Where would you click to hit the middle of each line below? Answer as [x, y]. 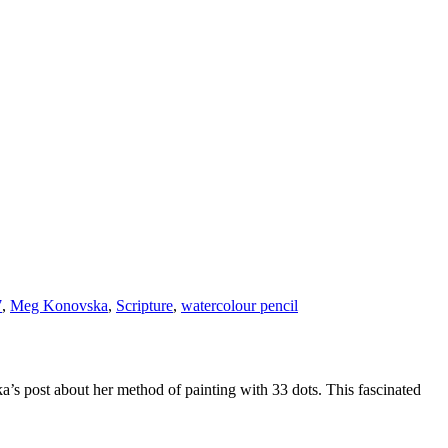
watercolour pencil [239, 305]
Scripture [144, 305]
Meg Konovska [59, 305]
